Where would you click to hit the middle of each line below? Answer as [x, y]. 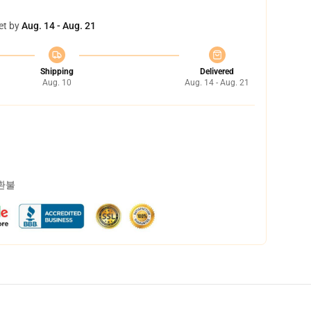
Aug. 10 [57, 83]
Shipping [57, 72]
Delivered [217, 72]
